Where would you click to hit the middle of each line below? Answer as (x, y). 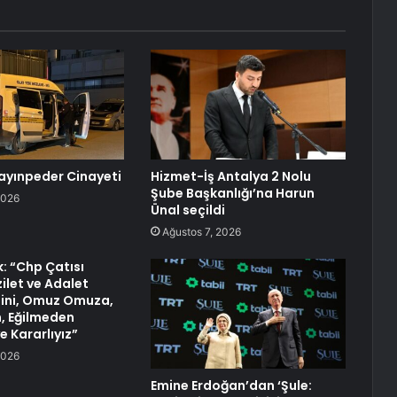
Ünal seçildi (187, 210)
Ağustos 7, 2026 (201, 232)
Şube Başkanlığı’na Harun (232, 194)
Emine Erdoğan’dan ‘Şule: (231, 386)
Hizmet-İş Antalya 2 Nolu (230, 177)
